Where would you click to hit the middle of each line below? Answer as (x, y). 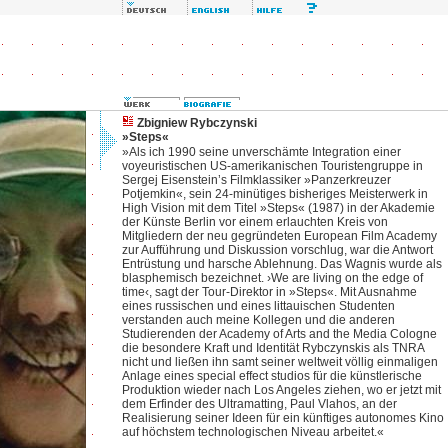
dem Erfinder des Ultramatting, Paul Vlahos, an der (259, 404)
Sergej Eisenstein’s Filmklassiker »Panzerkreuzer (256, 180)
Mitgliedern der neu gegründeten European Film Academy (279, 236)
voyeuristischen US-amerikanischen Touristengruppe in (272, 166)
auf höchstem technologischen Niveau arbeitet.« (253, 432)
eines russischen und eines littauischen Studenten (258, 306)
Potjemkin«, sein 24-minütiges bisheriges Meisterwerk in (275, 194)
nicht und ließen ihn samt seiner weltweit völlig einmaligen (280, 362)
